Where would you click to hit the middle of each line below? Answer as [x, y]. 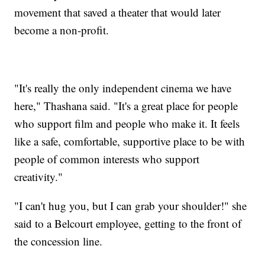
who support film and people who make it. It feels [127, 123]
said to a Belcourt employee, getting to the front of [128, 223]
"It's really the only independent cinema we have [123, 88]
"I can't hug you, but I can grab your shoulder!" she [131, 205]
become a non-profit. [62, 30]
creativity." [39, 176]
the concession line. [59, 241]
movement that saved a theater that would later [118, 12]
